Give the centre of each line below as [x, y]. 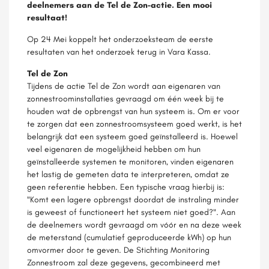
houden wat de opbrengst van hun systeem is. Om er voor [133, 111]
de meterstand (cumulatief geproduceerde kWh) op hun [129, 237]
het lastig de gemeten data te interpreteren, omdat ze [128, 174]
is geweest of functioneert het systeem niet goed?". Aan [131, 212]
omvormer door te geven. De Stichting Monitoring [118, 250]
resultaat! [47, 17]
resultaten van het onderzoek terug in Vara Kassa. [119, 52]
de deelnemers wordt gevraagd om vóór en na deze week [134, 225]
